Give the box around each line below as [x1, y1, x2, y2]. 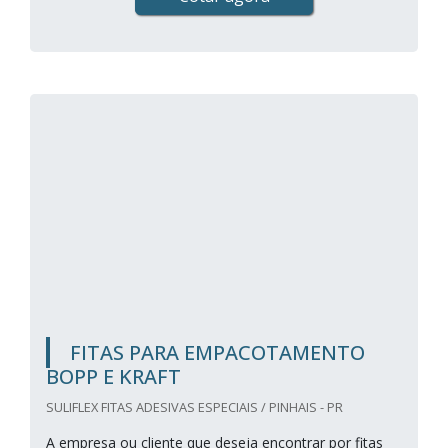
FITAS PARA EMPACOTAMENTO [70, 339, 365, 366]
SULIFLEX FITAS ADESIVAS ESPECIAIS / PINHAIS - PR [46, 398, 343, 416]
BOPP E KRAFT [46, 363, 181, 390]
